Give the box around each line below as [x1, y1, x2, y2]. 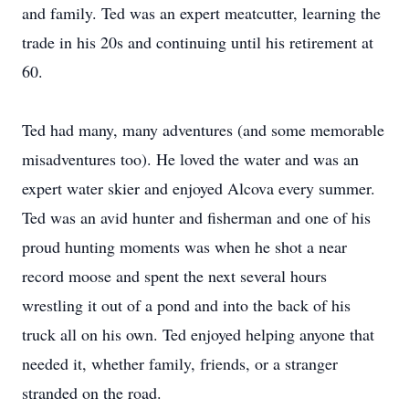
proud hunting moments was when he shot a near [22, 236, 347, 257]
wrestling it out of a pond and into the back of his [22, 294, 351, 316]
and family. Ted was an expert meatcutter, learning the [22, 2, 381, 24]
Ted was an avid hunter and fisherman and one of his [22, 206, 371, 228]
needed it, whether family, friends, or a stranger [22, 352, 338, 374]
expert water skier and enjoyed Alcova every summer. [22, 177, 375, 199]
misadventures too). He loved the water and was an [22, 148, 359, 170]
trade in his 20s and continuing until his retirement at [22, 31, 373, 53]
